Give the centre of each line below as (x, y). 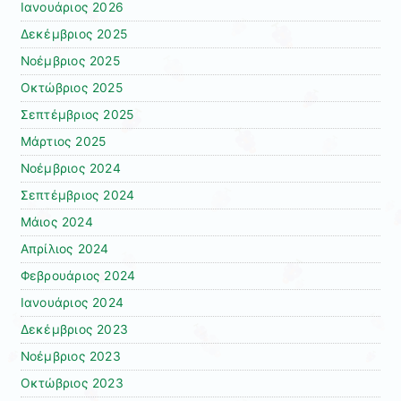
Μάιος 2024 (56, 222)
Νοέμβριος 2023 (70, 356)
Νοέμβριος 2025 (70, 60)
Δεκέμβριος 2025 (74, 34)
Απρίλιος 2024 (64, 248)
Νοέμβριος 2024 (70, 168)
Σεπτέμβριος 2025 (77, 114)
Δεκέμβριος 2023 (74, 329)
